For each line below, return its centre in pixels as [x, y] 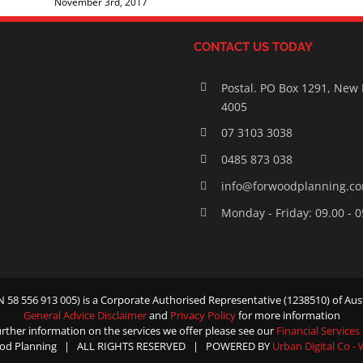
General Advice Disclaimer [86, 315]
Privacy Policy [204, 315]
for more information [289, 315]
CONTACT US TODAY [253, 47]
